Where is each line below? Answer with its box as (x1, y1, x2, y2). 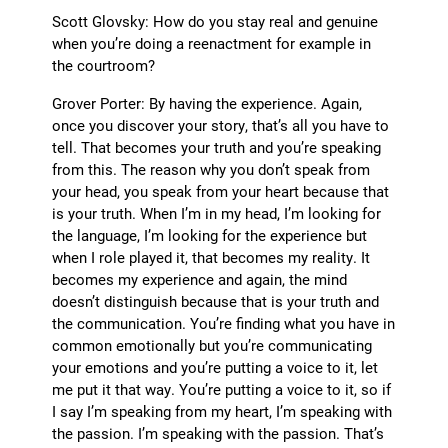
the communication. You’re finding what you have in (52, 313, 396, 334)
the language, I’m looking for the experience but (52, 225, 368, 246)
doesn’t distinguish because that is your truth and (52, 291, 380, 312)
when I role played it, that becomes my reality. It (52, 247, 371, 268)
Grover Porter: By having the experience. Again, (52, 93, 363, 114)
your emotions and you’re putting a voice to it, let (52, 357, 379, 378)
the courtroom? (52, 55, 156, 76)
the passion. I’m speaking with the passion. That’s (52, 423, 385, 444)
